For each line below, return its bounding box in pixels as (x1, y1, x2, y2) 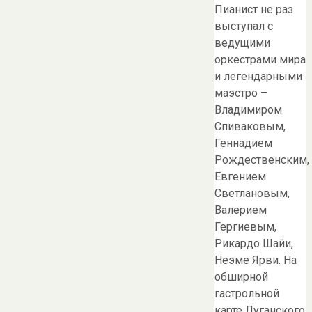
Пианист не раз (214, 3, 293, 17)
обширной (214, 270, 268, 284)
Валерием (214, 203, 267, 217)
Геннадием (214, 136, 272, 150)
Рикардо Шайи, (214, 237, 293, 251)
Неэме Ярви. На (214, 253, 297, 267)
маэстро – (214, 86, 267, 100)
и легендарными (214, 70, 302, 84)
